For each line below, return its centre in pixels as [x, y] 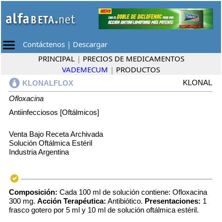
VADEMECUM [85, 69]
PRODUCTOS [138, 69]
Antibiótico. [125, 201]
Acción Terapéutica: [72, 201]
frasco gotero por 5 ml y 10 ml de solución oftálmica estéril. [104, 210]
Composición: [33, 192]
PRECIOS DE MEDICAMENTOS [133, 58]
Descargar [90, 44]
